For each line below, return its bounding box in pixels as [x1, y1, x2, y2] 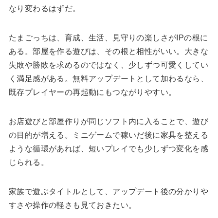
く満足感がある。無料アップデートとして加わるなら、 [8, 74, 208, 83]
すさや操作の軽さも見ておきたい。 [8, 201, 137, 210]
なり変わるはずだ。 [8, 4, 81, 13]
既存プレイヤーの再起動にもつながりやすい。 [8, 88, 177, 97]
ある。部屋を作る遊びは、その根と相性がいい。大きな [8, 47, 208, 56]
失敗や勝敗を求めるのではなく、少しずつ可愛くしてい [8, 61, 208, 70]
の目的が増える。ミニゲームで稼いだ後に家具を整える [8, 131, 208, 140]
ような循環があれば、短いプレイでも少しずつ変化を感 [8, 145, 208, 153]
